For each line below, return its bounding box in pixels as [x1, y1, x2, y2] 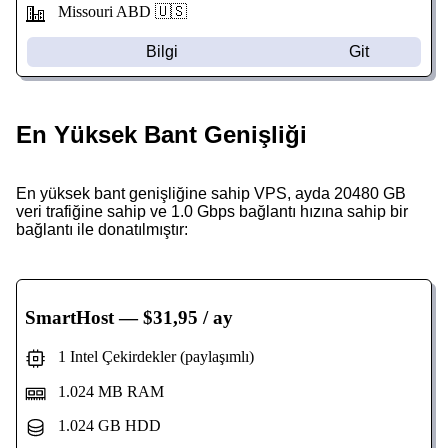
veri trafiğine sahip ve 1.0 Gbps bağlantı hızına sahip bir [16, 203, 408, 221]
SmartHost [25, 307, 114, 329]
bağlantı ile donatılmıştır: [16, 221, 188, 239]
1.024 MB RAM [45, 382, 164, 400]
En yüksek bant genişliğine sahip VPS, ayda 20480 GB [16, 185, 406, 203]
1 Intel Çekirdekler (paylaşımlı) [45, 348, 254, 366]
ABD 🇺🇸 [115, 3, 187, 21]
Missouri [45, 3, 116, 21]
